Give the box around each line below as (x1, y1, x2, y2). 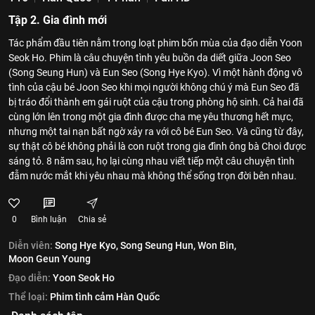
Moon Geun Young (8, 253, 91, 264)
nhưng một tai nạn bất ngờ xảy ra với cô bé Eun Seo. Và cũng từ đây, (8, 126, 304, 137)
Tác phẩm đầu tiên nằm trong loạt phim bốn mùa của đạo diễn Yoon (8, 37, 302, 49)
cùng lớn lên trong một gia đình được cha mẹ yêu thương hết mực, (8, 111, 293, 122)
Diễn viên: (8, 240, 53, 251)
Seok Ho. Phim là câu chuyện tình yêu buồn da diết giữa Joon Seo (8, 52, 291, 63)
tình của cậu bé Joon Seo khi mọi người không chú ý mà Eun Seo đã (8, 82, 300, 93)
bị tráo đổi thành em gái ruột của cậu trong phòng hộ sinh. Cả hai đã (8, 96, 304, 108)
